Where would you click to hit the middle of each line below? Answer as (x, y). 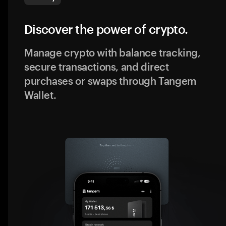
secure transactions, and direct (96, 67)
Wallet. (40, 95)
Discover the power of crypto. (106, 29)
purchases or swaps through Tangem (110, 81)
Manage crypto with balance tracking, (112, 52)
